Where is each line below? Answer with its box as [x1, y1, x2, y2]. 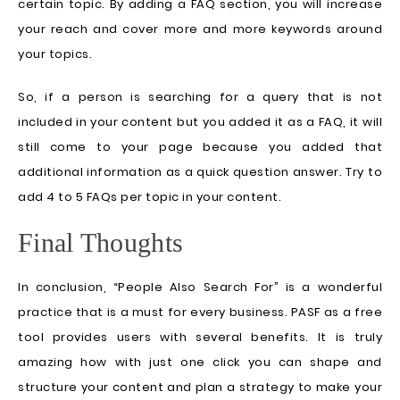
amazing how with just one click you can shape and [18, 354, 382, 371]
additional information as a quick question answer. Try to [18, 163, 382, 181]
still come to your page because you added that [18, 138, 382, 156]
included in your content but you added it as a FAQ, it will [18, 113, 382, 131]
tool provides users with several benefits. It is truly [18, 329, 382, 346]
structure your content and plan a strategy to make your [18, 379, 382, 396]
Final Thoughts [18, 228, 184, 258]
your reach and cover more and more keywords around [18, 21, 382, 38]
